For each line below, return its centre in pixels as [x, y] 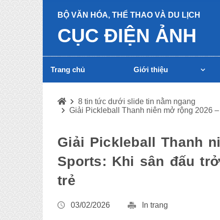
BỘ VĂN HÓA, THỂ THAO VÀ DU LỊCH [129, 15]
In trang [155, 205]
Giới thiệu [151, 69]
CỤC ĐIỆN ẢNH [127, 36]
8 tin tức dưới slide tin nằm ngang [137, 101]
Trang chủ [68, 69]
